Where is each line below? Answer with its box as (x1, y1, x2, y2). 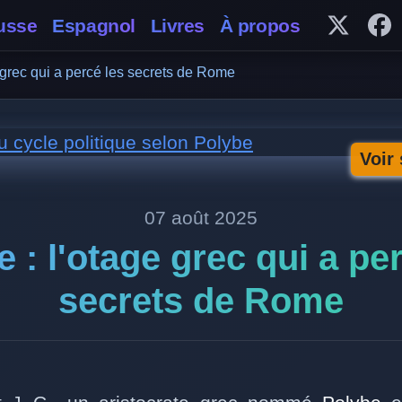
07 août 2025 (144, 206, 258, 228)
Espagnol (52, 14, 135, 36)
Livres (150, 14, 205, 36)
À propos (219, 14, 301, 36)
